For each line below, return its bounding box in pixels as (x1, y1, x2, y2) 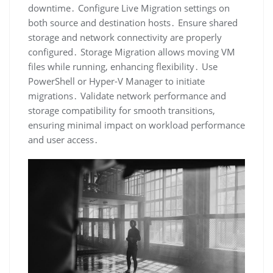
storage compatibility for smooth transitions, (28, 104, 215, 117)
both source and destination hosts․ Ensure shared (28, 16, 238, 29)
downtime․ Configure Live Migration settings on (28, 2, 230, 15)
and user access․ (28, 133, 99, 146)
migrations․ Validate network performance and (28, 90, 226, 102)
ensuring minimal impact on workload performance (28, 119, 245, 132)
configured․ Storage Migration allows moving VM (28, 46, 235, 58)
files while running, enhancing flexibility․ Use (28, 60, 218, 73)
